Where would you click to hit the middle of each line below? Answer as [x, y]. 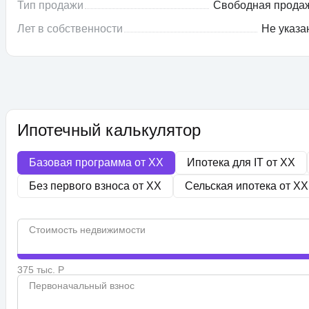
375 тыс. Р [41, 270]
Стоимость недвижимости [87, 230]
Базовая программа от [89, 163]
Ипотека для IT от [233, 163]
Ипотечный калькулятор [109, 130]
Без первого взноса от [88, 186]
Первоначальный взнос [82, 286]
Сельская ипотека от [239, 186]
